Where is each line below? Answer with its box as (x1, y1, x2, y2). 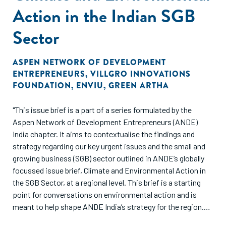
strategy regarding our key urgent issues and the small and (13, 141, 205, 151)
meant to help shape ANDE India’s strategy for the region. (13, 202, 204, 211)
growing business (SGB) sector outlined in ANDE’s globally (13, 153, 204, 163)
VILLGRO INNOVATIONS (90, 68, 191, 80)
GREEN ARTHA (108, 80, 169, 91)
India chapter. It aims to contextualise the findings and (13, 129, 195, 139)
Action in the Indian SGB (13, 3, 195, 29)
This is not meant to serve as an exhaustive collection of (13, 214, 202, 223)
